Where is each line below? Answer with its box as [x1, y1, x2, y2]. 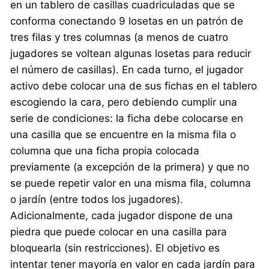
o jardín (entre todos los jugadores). [10, 193, 184, 205]
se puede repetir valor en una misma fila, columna [10, 177, 252, 189]
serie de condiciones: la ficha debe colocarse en [10, 112, 244, 124]
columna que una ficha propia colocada [10, 144, 200, 157]
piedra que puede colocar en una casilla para [10, 225, 228, 238]
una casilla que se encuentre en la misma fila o [10, 128, 237, 141]
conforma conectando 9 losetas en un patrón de [10, 14, 244, 27]
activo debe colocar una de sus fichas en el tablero [10, 79, 258, 92]
